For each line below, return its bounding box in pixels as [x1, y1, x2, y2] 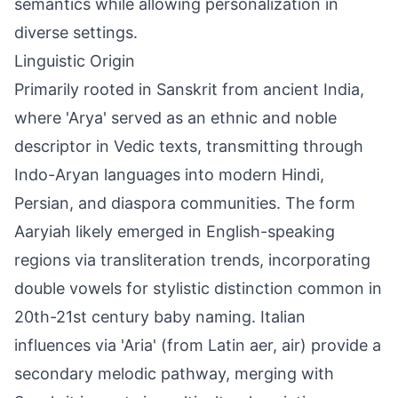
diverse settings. [14, 23, 138, 42]
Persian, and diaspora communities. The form [14, 194, 355, 212]
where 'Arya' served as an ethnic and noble [14, 108, 337, 127]
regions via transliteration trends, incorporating [14, 251, 370, 269]
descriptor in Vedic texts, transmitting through [14, 137, 363, 155]
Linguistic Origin [14, 52, 135, 70]
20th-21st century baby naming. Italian [14, 307, 306, 326]
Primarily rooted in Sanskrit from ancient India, [14, 80, 364, 99]
